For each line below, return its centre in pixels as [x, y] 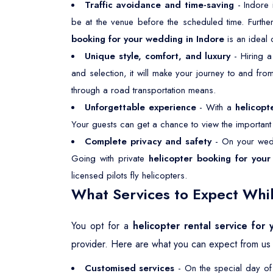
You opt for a [102, 226]
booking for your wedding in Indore [149, 39]
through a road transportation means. [144, 90]
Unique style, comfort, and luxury [158, 56]
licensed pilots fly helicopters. [129, 175]
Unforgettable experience [140, 107]
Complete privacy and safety [148, 141]
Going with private [110, 158]
